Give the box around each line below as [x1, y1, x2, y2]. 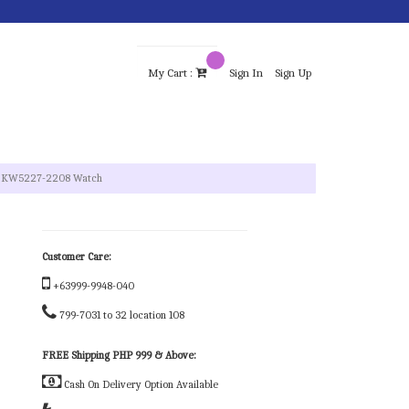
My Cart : [148, 66, 195, 79]
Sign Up [275, 66, 311, 79]
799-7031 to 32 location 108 [59, 309, 184, 322]
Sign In [229, 66, 263, 79]
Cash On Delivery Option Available [61, 378, 218, 392]
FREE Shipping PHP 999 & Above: [42, 349, 196, 362]
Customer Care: [42, 250, 111, 264]
